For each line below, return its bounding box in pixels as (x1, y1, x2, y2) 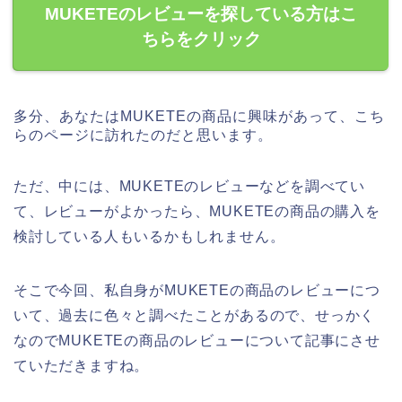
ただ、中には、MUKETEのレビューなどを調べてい (13, 179, 365, 195)
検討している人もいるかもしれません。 (13, 229, 285, 245)
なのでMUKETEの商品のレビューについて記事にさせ (13, 333, 380, 349)
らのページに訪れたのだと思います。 (13, 127, 273, 144)
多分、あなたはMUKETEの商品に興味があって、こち (13, 109, 385, 125)
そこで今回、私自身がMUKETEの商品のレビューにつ (13, 283, 380, 299)
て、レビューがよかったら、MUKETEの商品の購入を (13, 204, 380, 220)
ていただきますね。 (13, 358, 150, 374)
